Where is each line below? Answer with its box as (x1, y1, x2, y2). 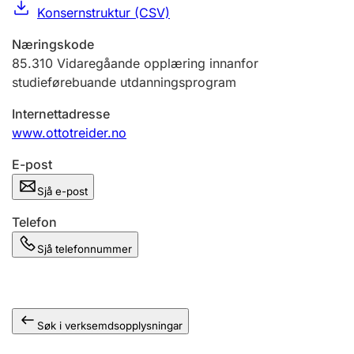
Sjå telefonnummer (37, 243, 132, 255)
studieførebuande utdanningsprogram (12, 74, 236, 90)
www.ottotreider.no (12, 125, 126, 141)
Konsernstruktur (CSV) (37, 5, 170, 21)
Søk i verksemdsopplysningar (37, 319, 183, 332)
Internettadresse (12, 106, 110, 122)
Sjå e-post (37, 185, 88, 198)
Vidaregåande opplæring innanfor (57, 55, 258, 71)
